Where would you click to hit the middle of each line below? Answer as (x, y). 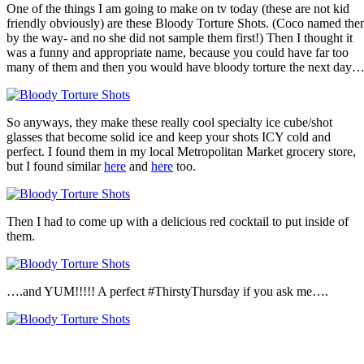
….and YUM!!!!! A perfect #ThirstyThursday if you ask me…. (167, 292)
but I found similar (55, 167)
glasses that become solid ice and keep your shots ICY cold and (169, 137)
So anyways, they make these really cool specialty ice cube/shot (169, 123)
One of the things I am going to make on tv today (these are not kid (178, 9)
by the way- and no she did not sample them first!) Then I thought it (180, 38)
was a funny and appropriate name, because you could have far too (178, 53)
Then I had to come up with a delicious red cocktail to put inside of (178, 222)
